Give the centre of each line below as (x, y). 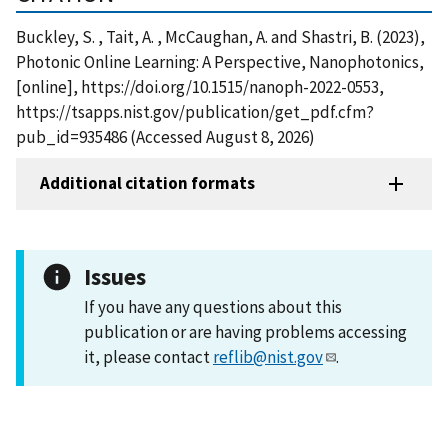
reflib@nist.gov (268, 356)
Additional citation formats (147, 183)
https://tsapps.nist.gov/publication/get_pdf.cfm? (195, 111)
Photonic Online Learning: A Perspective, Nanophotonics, (220, 61)
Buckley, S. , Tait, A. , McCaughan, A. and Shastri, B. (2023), (220, 36)
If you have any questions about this (213, 306)
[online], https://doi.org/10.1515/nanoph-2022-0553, (200, 86)
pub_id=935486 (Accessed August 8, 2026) (165, 136)
